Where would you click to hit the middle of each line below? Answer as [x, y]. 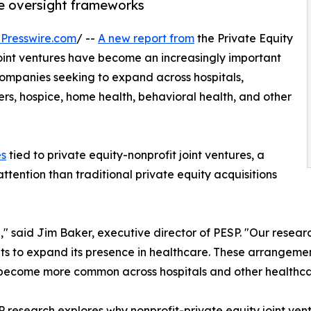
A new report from [146, 38]
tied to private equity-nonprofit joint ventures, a [135, 154]
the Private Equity [244, 38]
